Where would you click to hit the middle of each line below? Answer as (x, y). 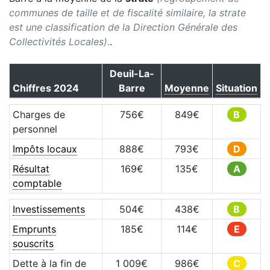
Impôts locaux (45, 149)
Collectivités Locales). (59, 42)
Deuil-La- (132, 74)
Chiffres (33, 88)
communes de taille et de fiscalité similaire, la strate (127, 13)
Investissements (49, 209)
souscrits (33, 243)
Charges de (39, 115)
